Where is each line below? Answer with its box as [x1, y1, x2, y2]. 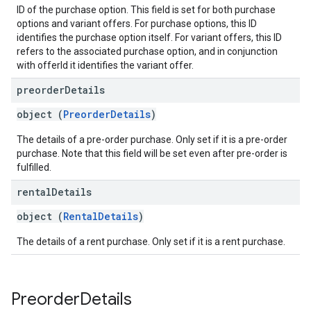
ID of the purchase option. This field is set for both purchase [17, 4, 276, 15]
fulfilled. [17, 162, 51, 173]
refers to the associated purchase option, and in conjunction [17, 46, 278, 57]
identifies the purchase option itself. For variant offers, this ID [17, 32, 282, 43]
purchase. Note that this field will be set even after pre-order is [17, 148, 287, 159]
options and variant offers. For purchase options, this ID [17, 18, 257, 29]
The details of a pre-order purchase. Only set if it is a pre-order [17, 134, 287, 145]
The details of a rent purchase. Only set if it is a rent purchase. [17, 236, 285, 247]
